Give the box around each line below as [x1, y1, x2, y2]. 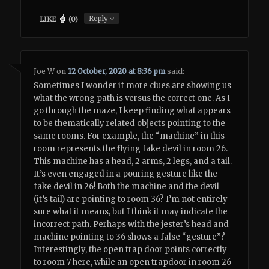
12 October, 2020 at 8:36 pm [68, 67, 166, 76]
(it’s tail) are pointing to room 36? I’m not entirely [34, 194, 228, 205]
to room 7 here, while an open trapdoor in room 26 [34, 257, 232, 268]
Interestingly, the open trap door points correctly [34, 244, 228, 255]
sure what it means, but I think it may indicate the [34, 207, 228, 217]
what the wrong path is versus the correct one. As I [34, 93, 231, 104]
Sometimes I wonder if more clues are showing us [34, 80, 232, 91]
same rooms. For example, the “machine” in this [34, 131, 225, 142]
